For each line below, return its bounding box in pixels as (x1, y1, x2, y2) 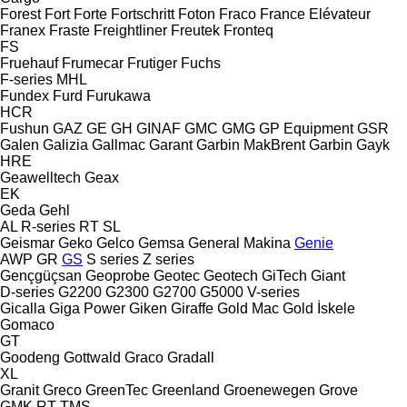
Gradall (167, 349, 214, 365)
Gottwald (64, 349, 121, 365)
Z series (143, 251, 194, 267)
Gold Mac (217, 300, 279, 316)
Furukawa (86, 87, 151, 104)
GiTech (262, 267, 307, 283)
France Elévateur (260, 5, 371, 22)
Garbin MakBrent (196, 136, 305, 153)
